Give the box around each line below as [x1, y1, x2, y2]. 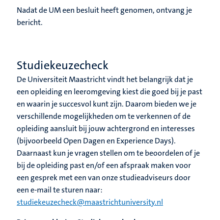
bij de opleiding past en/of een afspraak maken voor [17, 160, 191, 171]
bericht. [17, 17, 43, 28]
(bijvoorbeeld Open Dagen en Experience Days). [17, 136, 176, 146]
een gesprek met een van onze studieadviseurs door [17, 172, 191, 183]
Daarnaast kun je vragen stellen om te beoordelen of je [17, 148, 200, 159]
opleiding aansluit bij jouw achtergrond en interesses [17, 123, 195, 134]
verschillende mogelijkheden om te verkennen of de [17, 111, 191, 122]
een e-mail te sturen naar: [17, 185, 103, 195]
